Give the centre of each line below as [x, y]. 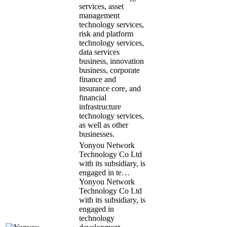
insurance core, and [110, 88]
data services [99, 52]
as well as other [104, 125]
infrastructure [100, 106]
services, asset [101, 6]
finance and [98, 79]
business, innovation [111, 61]
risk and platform [106, 33]
